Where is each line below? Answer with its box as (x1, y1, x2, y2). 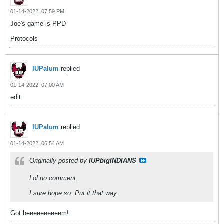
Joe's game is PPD (10, 20, 66, 27)
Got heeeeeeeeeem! (10, 209, 69, 217)
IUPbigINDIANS (89, 157, 136, 164)
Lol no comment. (29, 174, 78, 182)
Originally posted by (29, 157, 89, 164)
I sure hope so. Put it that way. (29, 189, 118, 197)
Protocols (10, 35, 38, 42)
